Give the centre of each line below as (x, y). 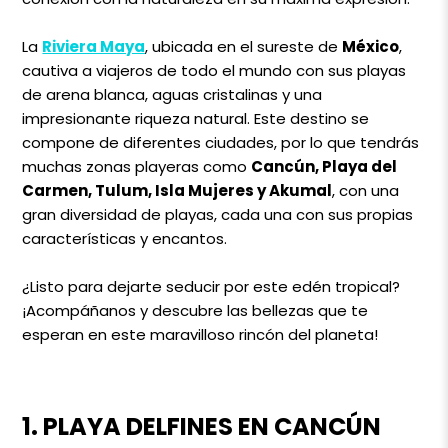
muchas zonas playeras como (137, 166)
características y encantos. (125, 238)
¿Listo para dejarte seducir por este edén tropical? (211, 286)
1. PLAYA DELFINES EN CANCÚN (202, 426)
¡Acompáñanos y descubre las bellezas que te (195, 310)
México (371, 46)
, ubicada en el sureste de (244, 46)
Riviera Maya (94, 46)
